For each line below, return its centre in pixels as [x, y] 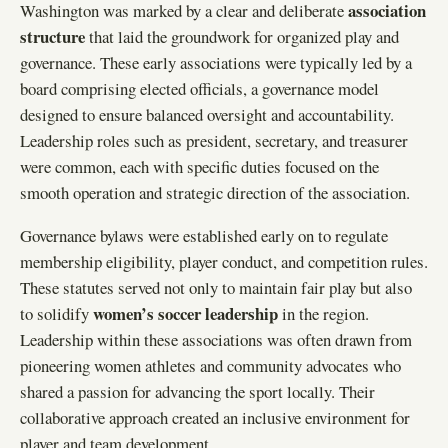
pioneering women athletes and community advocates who [210, 366]
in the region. [323, 314]
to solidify [56, 314]
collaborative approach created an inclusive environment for [215, 418]
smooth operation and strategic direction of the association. [215, 193]
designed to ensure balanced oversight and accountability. [207, 115]
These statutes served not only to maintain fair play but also [216, 288]
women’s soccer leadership [185, 314]
